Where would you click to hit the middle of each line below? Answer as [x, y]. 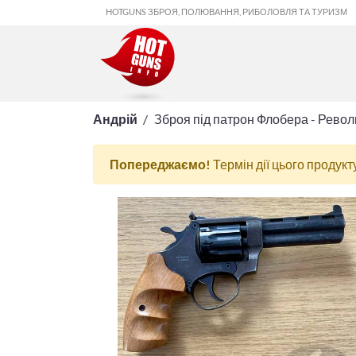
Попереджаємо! [160, 164]
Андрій [115, 119]
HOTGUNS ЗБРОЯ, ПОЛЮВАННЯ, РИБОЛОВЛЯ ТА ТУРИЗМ [226, 12]
